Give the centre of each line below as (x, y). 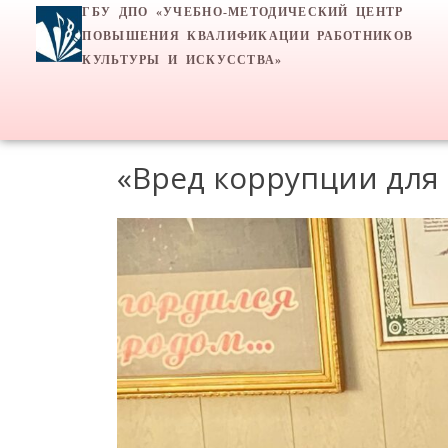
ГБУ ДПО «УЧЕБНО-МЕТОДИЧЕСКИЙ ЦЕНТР (243, 12)
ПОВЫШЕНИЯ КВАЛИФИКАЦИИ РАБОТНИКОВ (248, 36)
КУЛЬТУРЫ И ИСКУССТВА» (182, 60)
